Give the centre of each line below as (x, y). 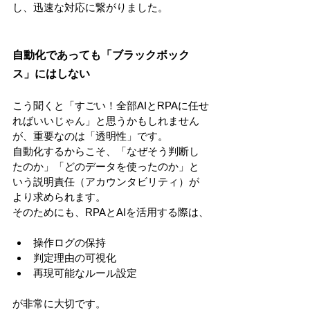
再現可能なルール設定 (85, 273)
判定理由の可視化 (75, 258)
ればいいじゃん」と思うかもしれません (106, 121)
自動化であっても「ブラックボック (101, 55)
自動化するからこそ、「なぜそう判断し (106, 151)
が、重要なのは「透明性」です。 (90, 136)
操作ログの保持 (70, 243)
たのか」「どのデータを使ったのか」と (106, 166)
